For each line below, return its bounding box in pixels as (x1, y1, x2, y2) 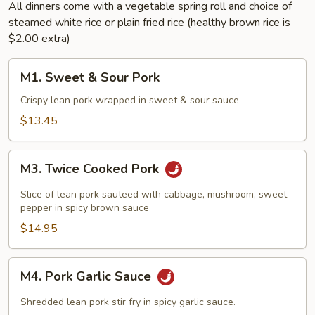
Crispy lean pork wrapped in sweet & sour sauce (20, 94, 239, 107)
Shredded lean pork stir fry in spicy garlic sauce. (20, 295, 236, 309)
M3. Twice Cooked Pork (20, 160, 162, 178)
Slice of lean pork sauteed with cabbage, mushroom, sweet (20, 188, 287, 201)
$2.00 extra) (8, 31, 70, 46)
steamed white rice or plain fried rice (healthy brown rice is (8, 15, 290, 30)
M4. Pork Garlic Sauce (20, 268, 155, 285)
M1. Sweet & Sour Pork (20, 69, 160, 86)
